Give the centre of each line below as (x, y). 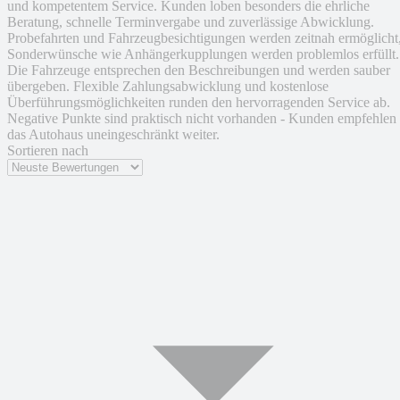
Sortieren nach (48, 151)
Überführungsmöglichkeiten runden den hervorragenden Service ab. (199, 103)
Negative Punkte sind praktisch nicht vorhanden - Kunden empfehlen (202, 119)
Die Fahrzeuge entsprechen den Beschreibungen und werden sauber (199, 71)
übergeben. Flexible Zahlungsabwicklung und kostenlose (168, 87)
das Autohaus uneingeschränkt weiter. (113, 135)
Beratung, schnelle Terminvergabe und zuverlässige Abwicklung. (191, 22)
